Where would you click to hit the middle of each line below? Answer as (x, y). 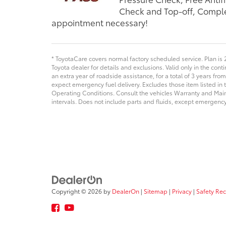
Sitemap (156, 191)
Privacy (182, 191)
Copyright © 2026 (77, 191)
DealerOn (126, 191)
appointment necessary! (100, 22)
